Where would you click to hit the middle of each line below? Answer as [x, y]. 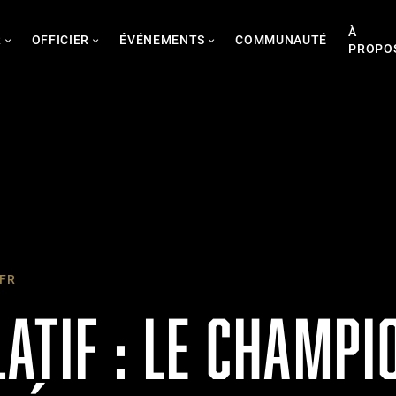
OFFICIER [61, 40]
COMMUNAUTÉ [282, 40]
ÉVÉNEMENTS [163, 40]
